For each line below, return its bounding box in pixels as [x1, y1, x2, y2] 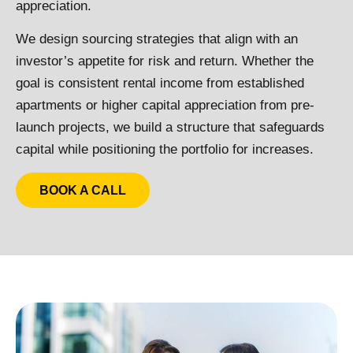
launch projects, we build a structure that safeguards [16, 120, 325, 136]
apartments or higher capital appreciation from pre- [16, 98, 314, 113]
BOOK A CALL [39, 183, 126, 197]
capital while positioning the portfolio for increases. [16, 142, 314, 158]
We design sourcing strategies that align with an [16, 32, 298, 47]
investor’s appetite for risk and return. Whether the [16, 54, 314, 69]
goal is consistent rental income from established [16, 76, 304, 91]
